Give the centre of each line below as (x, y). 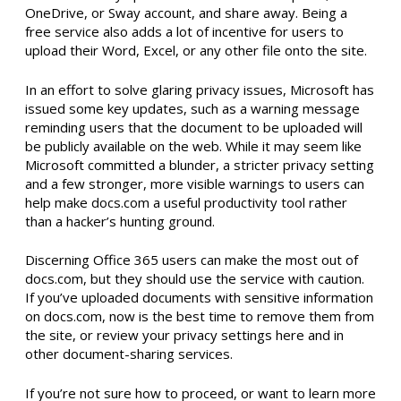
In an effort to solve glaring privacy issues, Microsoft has (200, 89)
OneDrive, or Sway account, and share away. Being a (186, 13)
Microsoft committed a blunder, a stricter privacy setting (200, 164)
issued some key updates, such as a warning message (192, 108)
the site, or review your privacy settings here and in (184, 335)
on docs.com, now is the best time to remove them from (200, 316)
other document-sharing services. (129, 354)
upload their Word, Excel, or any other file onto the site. (196, 51)
